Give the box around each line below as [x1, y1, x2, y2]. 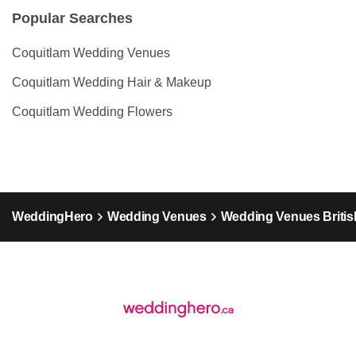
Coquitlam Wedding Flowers [12, 105, 172, 119]
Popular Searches [12, 10, 133, 27]
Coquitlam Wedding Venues [12, 46, 170, 60]
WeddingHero [12, 210, 93, 224]
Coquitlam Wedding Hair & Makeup [12, 75, 211, 90]
